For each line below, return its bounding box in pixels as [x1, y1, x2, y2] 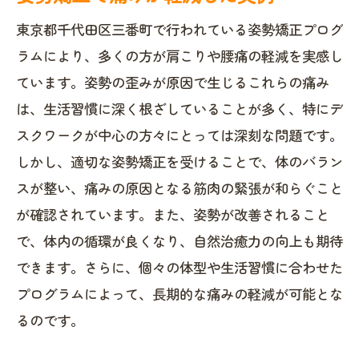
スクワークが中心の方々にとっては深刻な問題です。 [16, 125, 343, 145]
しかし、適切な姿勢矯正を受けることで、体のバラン [16, 151, 343, 171]
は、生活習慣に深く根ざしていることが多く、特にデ [16, 99, 343, 119]
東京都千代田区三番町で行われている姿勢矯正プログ [16, 19, 343, 39]
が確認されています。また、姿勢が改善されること [16, 204, 329, 224]
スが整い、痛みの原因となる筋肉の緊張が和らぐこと [16, 178, 343, 198]
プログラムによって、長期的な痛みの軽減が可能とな [16, 284, 343, 304]
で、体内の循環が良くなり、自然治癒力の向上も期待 [16, 231, 343, 251]
